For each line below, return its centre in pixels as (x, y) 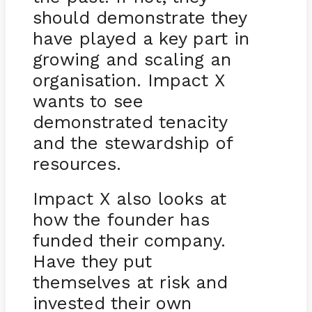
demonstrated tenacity (130, 122)
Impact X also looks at (129, 198)
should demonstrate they (139, 17)
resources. (77, 163)
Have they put (92, 261)
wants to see (88, 101)
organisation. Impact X (128, 80)
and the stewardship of (132, 142)
